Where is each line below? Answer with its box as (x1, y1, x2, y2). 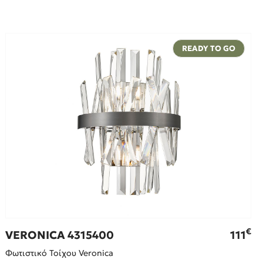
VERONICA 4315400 (5, 228, 114, 242)
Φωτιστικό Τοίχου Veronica (5, 247, 114, 258)
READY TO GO (181, 43, 235, 54)
